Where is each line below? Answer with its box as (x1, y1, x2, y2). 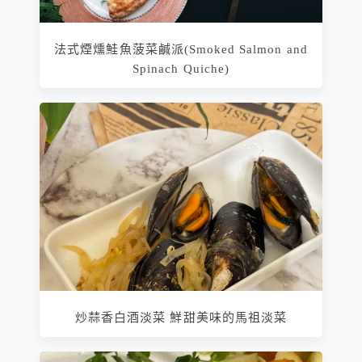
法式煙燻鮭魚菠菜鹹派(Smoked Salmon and (54, 42, 308, 56)
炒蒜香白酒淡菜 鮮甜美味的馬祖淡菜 (75, 310, 287, 324)
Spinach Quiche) (133, 61, 229, 75)
